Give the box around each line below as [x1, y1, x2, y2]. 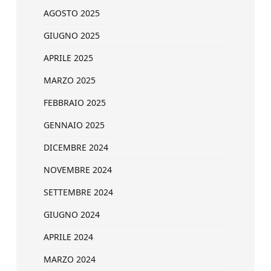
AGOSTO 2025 [44, 7, 100, 19]
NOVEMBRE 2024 [44, 164, 112, 175]
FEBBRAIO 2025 [44, 97, 106, 108]
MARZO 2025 [44, 74, 96, 86]
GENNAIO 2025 [44, 119, 105, 131]
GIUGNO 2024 [44, 209, 100, 220]
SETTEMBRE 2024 [44, 186, 113, 198]
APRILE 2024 [44, 231, 93, 243]
